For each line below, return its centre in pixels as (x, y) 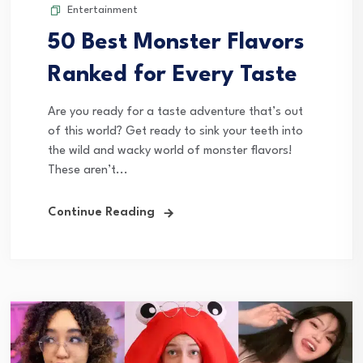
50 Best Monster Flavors (176, 43)
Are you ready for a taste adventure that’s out (175, 113)
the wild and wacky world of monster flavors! (170, 152)
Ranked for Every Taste (173, 76)
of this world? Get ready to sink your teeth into (175, 132)
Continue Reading (101, 213)
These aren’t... (88, 171)
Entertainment (102, 11)
